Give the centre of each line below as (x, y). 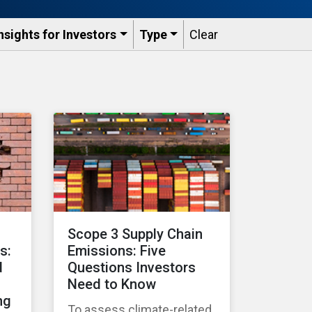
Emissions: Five (117, 251)
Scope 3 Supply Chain (135, 234)
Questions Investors (132, 268)
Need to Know (112, 284)
